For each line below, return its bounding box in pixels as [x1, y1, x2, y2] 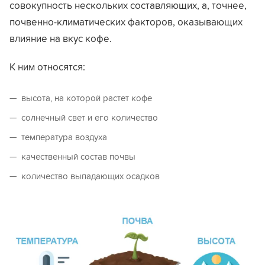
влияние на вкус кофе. [9, 33, 112, 44]
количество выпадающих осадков [21, 171, 160, 181]
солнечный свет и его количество [21, 112, 158, 122]
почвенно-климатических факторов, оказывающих [9, 16, 243, 28]
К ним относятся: [9, 61, 85, 73]
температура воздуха [21, 132, 107, 142]
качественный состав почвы [21, 151, 135, 161]
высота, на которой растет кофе [21, 93, 152, 103]
